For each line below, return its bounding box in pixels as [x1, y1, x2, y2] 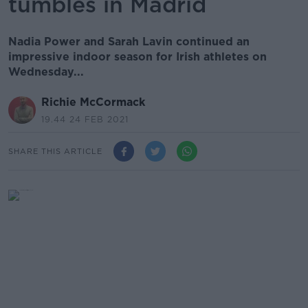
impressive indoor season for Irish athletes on [8, 50, 267, 63]
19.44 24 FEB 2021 [41, 114, 129, 124]
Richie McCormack [41, 96, 145, 109]
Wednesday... [8, 65, 84, 78]
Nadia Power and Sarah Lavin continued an [8, 35, 250, 48]
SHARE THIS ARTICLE [8, 146, 102, 156]
